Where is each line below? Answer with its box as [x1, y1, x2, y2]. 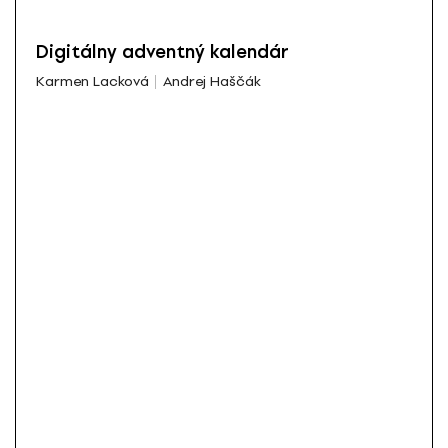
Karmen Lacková [36, 73, 149, 91]
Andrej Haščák [162, 73, 261, 91]
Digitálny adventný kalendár [36, 40, 289, 63]
